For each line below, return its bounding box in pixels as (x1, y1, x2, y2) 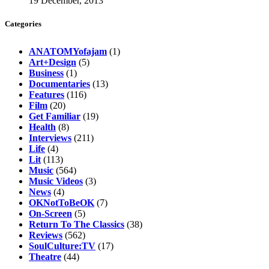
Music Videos (29, 176, 83, 187)
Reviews (29, 230, 62, 241)
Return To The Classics (29, 219, 124, 230)
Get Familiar (29, 111, 80, 122)
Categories (5, 19, 41, 29)
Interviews (29, 133, 71, 144)
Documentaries (29, 79, 90, 89)
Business (29, 68, 64, 79)
